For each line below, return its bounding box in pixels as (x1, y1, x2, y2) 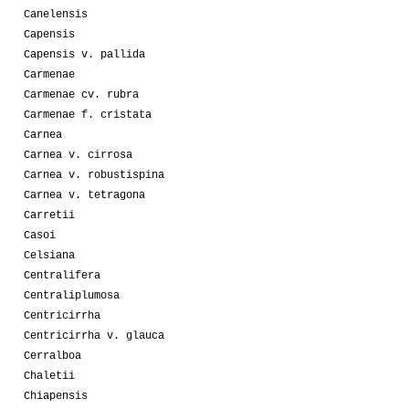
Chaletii (24, 370, 75, 383)
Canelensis (24, 8, 88, 22)
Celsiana (24, 249, 75, 263)
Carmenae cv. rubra (24, 89, 139, 102)
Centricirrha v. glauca (24, 330, 164, 343)
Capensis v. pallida (24, 48, 145, 62)
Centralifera (24, 269, 100, 283)
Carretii (24, 209, 75, 223)
